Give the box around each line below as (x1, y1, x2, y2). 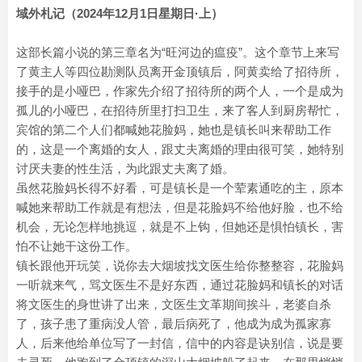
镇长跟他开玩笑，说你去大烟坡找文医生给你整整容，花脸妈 (16, 259, 343, 272)
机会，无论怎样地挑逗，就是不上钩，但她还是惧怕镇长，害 (16, 220, 343, 234)
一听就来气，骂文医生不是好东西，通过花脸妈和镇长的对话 (16, 278, 343, 292)
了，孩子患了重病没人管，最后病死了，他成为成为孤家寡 (16, 317, 331, 330)
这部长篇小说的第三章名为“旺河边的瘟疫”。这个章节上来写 (16, 45, 339, 59)
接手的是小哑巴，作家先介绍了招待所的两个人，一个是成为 (16, 84, 343, 98)
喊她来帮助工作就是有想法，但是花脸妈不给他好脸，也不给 (16, 200, 343, 214)
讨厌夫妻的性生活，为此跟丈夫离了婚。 (16, 162, 234, 175)
